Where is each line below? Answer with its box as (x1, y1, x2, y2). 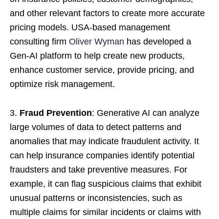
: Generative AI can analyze (92, 108, 199, 118)
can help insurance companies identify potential (10, 150, 195, 160)
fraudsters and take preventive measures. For (10, 164, 187, 175)
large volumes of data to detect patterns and (10, 122, 181, 132)
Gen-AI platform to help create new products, (10, 50, 185, 61)
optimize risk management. (10, 79, 115, 89)
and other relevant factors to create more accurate (10, 8, 205, 18)
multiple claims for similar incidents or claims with (10, 207, 201, 217)
